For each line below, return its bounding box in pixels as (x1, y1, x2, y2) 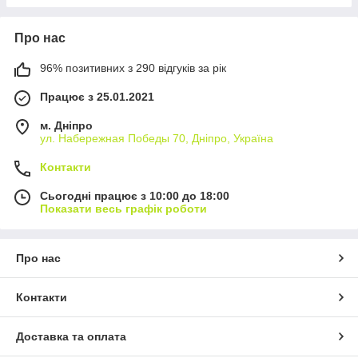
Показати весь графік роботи (40, 202, 207, 216)
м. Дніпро (40, 119, 93, 133)
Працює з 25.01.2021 (40, 90, 154, 104)
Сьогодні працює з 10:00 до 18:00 (40, 189, 229, 203)
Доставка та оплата (16, 330, 126, 344)
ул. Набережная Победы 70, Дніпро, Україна (40, 132, 273, 145)
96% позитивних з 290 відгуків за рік (40, 62, 226, 75)
